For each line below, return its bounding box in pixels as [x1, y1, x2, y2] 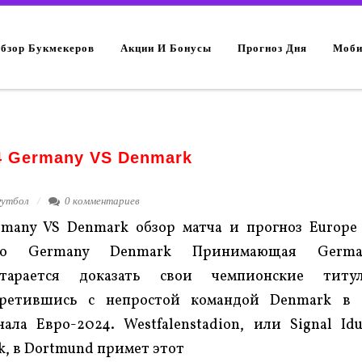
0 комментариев [64, 195, 140, 207]
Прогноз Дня [238, 39, 308, 55]
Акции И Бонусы [120, 39, 213, 55]
